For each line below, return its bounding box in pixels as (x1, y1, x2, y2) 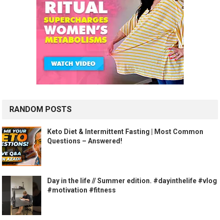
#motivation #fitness (47, 186, 116, 194)
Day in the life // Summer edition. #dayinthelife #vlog (47, 177, 218, 185)
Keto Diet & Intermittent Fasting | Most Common (47, 128, 204, 136)
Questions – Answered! (47, 137, 123, 145)
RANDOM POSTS (9, 105, 72, 114)
